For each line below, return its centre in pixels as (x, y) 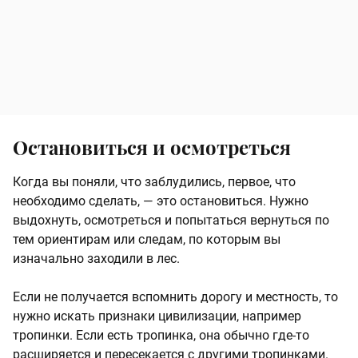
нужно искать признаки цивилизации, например (157, 316)
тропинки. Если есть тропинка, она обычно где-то (161, 335)
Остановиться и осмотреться (152, 147)
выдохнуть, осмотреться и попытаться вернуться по (171, 220)
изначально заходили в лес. (96, 258)
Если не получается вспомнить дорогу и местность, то (175, 296)
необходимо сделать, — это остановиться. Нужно (161, 201)
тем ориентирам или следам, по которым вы (147, 239)
